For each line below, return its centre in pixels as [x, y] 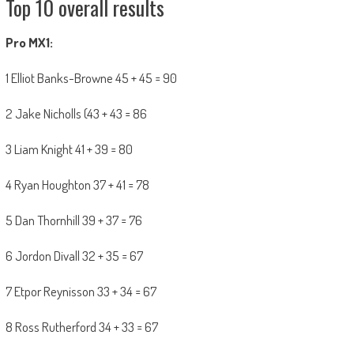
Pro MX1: [29, 43]
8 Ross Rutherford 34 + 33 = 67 [81, 327]
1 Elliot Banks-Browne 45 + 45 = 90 [91, 78]
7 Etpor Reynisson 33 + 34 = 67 [81, 292]
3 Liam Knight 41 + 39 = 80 [69, 149]
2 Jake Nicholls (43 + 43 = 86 [76, 114]
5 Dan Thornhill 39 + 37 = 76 [73, 220]
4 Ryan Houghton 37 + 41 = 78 [77, 185]
